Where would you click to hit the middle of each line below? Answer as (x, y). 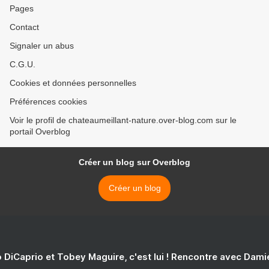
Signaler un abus (42, 46)
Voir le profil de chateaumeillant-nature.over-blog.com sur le (123, 120)
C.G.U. (23, 64)
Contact (24, 27)
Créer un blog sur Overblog (134, 162)
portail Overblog (40, 131)
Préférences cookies (48, 101)
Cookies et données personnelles (73, 83)
